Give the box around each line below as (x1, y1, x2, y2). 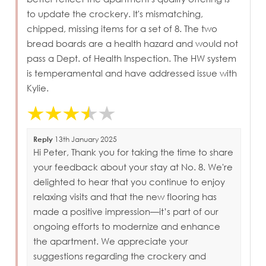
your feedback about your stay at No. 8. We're (33, 161, 233, 172)
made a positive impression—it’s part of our (33, 205, 219, 217)
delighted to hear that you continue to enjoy (33, 176, 226, 187)
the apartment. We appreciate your (33, 235, 189, 246)
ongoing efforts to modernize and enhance (33, 220, 221, 232)
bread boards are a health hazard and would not (27, 37, 239, 49)
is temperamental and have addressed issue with (27, 67, 237, 78)
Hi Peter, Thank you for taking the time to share (33, 146, 234, 157)
